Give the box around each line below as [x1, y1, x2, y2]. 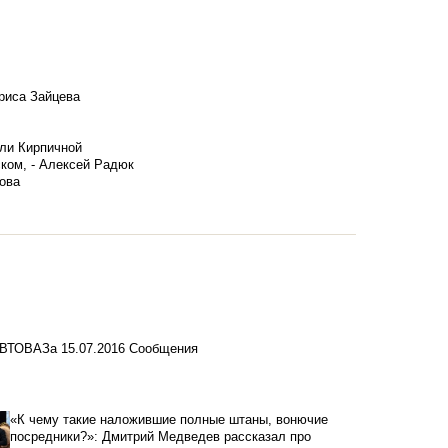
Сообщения [129, 341, 198, 357]
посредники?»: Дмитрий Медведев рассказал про [9, 429, 311, 445]
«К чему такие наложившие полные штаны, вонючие [9, 412, 328, 428]
